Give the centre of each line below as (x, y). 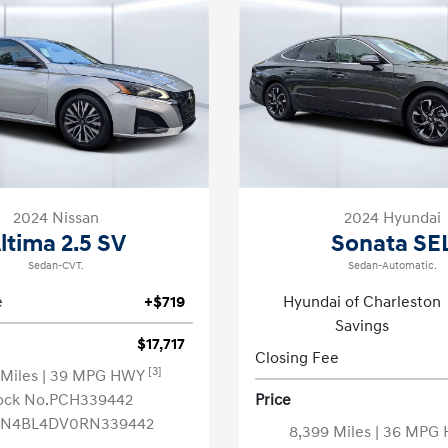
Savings (361, 326)
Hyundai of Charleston (361, 302)
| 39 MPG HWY (95, 376)
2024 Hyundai (392, 218)
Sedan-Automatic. (392, 266)
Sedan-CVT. (56, 266)
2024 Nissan (56, 218)
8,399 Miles (332, 432)
